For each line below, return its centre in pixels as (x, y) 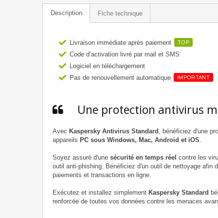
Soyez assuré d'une (81, 158)
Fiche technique (120, 14)
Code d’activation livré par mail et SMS (125, 54)
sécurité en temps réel (143, 158)
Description (66, 13)
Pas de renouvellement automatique (121, 78)
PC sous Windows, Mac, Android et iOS (140, 140)
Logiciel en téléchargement (107, 66)
